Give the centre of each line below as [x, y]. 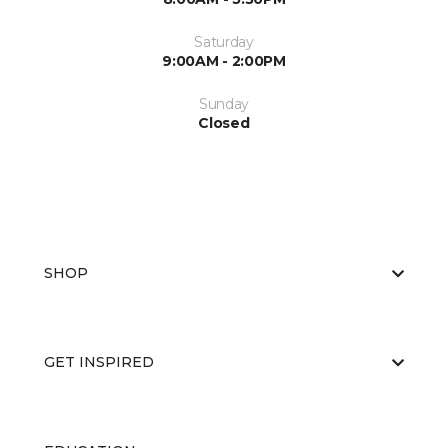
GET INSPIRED [99, 362]
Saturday [224, 42]
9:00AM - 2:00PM [224, 61]
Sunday [224, 104]
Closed [224, 123]
